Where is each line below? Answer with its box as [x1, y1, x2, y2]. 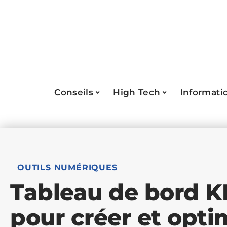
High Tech [113, 87, 161, 97]
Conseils [54, 87, 94, 97]
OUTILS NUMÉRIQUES [17, 163, 118, 172]
